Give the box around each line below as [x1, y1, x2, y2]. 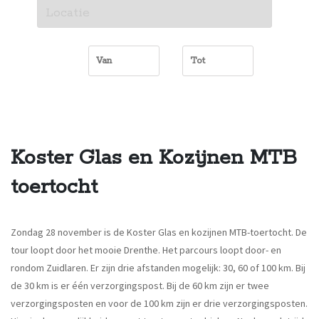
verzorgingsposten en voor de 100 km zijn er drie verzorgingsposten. [11, 297, 308, 310]
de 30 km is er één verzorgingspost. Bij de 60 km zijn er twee [11, 279, 269, 292]
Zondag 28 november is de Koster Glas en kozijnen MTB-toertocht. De [11, 226, 307, 239]
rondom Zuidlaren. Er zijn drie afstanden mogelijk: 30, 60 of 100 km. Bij [11, 261, 305, 274]
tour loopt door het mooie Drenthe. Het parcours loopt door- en [11, 244, 281, 256]
